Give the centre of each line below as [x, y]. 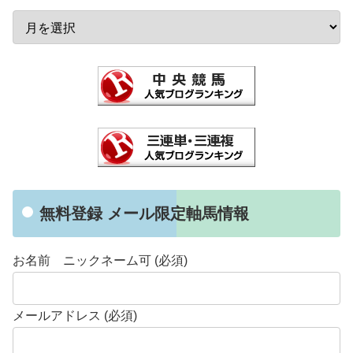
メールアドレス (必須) [75, 316]
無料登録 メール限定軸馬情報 [144, 214]
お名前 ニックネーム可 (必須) [100, 261]
